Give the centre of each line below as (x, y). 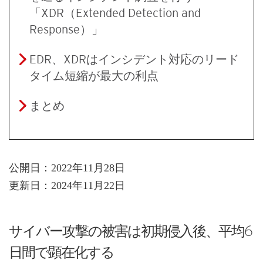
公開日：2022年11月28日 (67, 168)
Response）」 (66, 29)
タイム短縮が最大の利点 (94, 75)
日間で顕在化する (61, 252)
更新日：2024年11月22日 (67, 185)
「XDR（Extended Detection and (115, 13)
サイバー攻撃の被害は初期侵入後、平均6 (130, 231)
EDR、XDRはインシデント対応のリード (134, 59)
